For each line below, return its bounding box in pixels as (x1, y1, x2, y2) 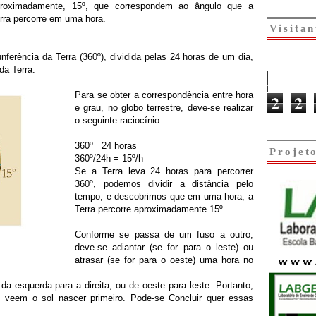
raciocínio (120, 114, 159, 126)
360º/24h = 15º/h (75, 152, 143, 164)
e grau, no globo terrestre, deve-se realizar (75, 102, 253, 113)
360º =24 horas (75, 140, 137, 151)
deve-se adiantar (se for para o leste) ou (75, 241, 253, 253)
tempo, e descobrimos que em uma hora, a (75, 190, 253, 202)
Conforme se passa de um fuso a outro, (75, 229, 253, 240)
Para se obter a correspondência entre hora (75, 89, 253, 100)
